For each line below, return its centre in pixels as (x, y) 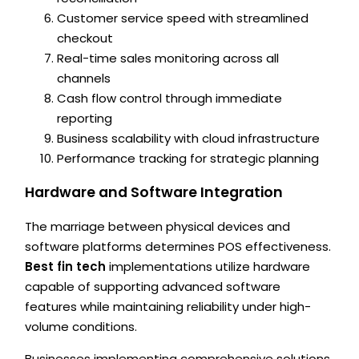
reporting (85, 119)
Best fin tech (66, 267)
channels (84, 79)
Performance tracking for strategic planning (188, 159)
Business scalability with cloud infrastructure (189, 139)
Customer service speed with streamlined (183, 18)
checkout (85, 38)
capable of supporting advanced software (153, 287)
